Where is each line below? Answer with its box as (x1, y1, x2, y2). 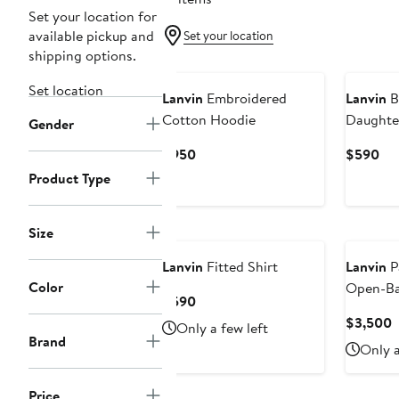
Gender (28, 114, 74, 134)
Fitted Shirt (203, 256, 278, 277)
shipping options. (28, 45, 136, 66)
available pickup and (28, 26, 154, 46)
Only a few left (176, 318, 268, 338)
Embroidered (203, 88, 287, 109)
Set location (28, 80, 103, 101)
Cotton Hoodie (162, 110, 256, 130)
